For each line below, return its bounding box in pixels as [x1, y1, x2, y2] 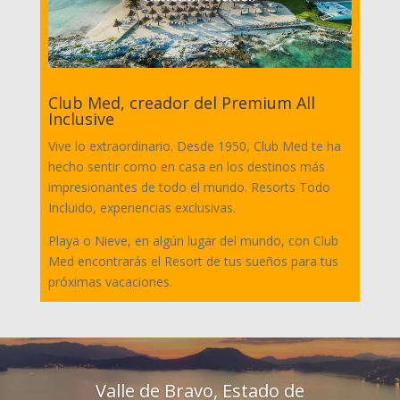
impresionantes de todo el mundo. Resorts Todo [47, 178, 330, 196]
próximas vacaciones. [47, 272, 172, 290]
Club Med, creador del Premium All [47, 91, 315, 113]
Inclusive [47, 107, 114, 129]
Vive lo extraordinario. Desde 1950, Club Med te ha [47, 137, 341, 154]
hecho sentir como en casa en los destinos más [47, 157, 325, 175]
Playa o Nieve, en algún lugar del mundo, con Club [47, 231, 338, 249]
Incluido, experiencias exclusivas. [47, 198, 236, 216]
